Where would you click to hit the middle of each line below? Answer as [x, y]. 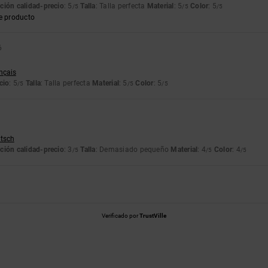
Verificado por [121, 216]
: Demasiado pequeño [133, 150]
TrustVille [153, 216]
